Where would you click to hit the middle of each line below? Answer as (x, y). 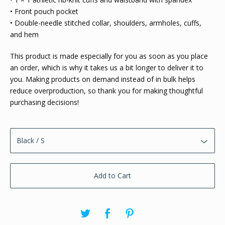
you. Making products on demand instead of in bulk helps (103, 79)
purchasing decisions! (44, 102)
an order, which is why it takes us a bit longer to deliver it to (107, 67)
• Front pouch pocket (44, 11)
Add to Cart (113, 175)
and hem (24, 34)
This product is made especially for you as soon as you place (109, 56)
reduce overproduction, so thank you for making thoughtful (106, 90)
